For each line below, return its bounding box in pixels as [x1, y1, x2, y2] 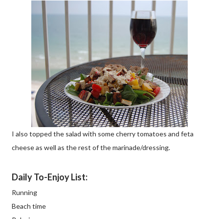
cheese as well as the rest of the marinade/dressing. [12, 143, 170, 152]
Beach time [12, 202, 46, 210]
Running [12, 188, 37, 197]
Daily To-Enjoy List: [12, 172, 88, 182]
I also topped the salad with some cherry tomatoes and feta [12, 130, 194, 138]
